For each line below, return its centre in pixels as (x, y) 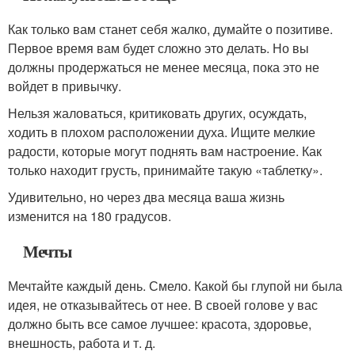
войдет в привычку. (65, 86)
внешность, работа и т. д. (82, 343)
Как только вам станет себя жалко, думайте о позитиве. (170, 29)
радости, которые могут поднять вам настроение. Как (165, 151)
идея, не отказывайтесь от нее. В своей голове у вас (163, 305)
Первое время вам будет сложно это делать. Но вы (158, 48)
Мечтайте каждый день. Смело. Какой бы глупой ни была (175, 286)
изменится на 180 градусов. (90, 216)
